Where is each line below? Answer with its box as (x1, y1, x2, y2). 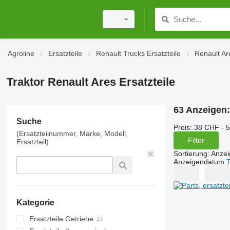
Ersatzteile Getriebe (29, 215, 93, 223)
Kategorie (16, 198, 54, 207)
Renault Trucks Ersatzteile (96, 49, 181, 57)
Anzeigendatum (173, 157, 224, 166)
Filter (187, 136, 204, 145)
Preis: (173, 123, 192, 131)
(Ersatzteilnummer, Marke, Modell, (16, 129, 128, 138)
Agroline (8, 49, 34, 57)
